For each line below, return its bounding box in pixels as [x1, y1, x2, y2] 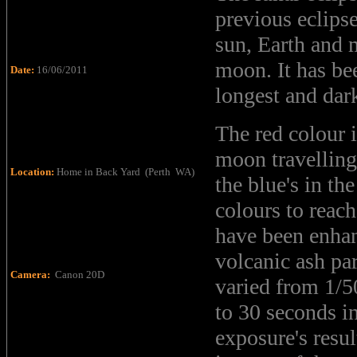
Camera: [10, 269, 55, 280]
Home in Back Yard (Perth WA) [57, 166, 197, 178]
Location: [10, 166, 57, 178]
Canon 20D [55, 269, 104, 280]
